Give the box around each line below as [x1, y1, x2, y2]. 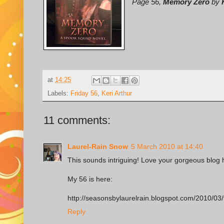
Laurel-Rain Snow [67, 142, 128, 151]
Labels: [47, 90, 70, 97]
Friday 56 [70, 90, 97, 97]
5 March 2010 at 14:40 [131, 142, 203, 151]
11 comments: [43, 114, 110, 127]
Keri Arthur [101, 90, 132, 97]
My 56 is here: [67, 175, 112, 183]
